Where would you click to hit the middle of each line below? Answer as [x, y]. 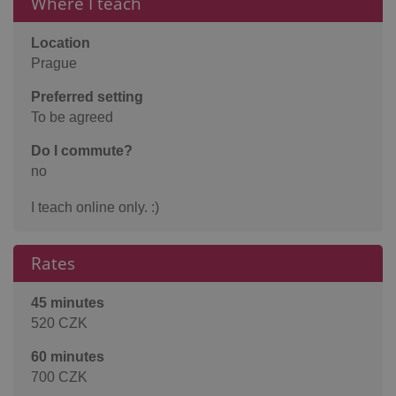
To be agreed [72, 117]
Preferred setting [87, 97]
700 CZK [59, 377]
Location [61, 43]
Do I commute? [82, 151]
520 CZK [59, 323]
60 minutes [68, 357]
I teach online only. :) [95, 207]
